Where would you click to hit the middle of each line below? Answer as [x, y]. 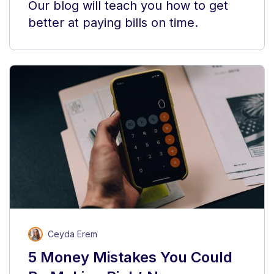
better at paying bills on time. [113, 23]
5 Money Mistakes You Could [130, 257]
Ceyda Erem [72, 234]
